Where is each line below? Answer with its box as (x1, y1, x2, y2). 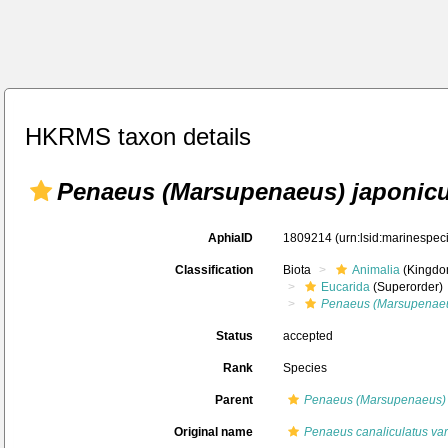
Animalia (352, 263, 400, 277)
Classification (175, 263, 253, 277)
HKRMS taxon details (25, 123, 251, 150)
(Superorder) (370, 280, 443, 294)
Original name (174, 425, 253, 439)
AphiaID (208, 231, 253, 245)
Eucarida (321, 280, 370, 294)
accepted (283, 329, 333, 343)
